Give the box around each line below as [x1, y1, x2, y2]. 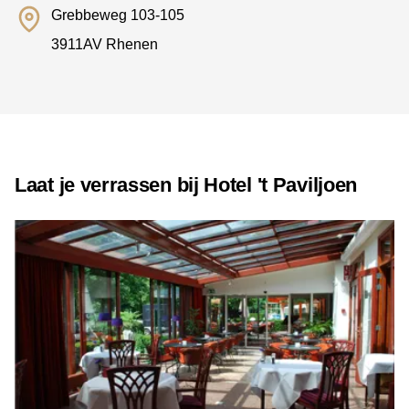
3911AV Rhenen [51, 37, 158, 53]
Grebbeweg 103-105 [51, 7, 184, 24]
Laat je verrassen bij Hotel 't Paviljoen [15, 173, 357, 197]
